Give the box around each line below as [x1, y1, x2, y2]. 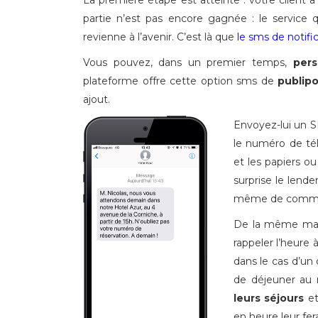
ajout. [83, 93, 110, 106]
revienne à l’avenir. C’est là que [83, 31, 237, 43]
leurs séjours [233, 292, 305, 305]
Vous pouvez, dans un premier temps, [83, 56, 293, 69]
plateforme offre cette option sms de [83, 75, 278, 87]
